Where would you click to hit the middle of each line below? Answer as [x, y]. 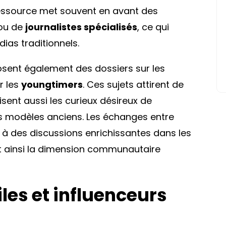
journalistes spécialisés [81, 27]
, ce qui [153, 27]
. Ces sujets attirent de [133, 84]
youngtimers [52, 84]
